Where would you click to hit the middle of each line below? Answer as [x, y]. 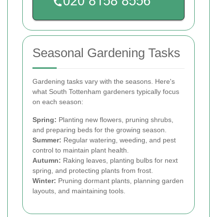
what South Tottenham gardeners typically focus [106, 92]
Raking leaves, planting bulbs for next [119, 160]
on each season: [58, 102]
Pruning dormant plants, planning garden [120, 181]
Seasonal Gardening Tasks [106, 53]
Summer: [47, 140]
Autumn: [47, 160]
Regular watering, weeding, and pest [119, 140]
